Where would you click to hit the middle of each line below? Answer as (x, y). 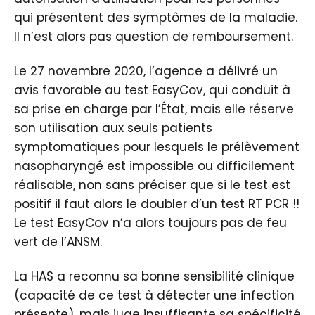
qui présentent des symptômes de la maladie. (156, 18)
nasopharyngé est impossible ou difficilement (154, 166)
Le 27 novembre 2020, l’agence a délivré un (146, 71)
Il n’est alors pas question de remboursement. (154, 37)
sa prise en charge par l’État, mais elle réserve (154, 109)
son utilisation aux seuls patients (113, 128)
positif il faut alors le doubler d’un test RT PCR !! (157, 204)
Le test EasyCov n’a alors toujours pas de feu (150, 223)
